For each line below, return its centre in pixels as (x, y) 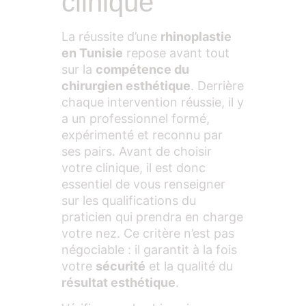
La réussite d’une (111, 37)
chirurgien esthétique (126, 86)
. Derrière (217, 86)
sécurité (121, 266)
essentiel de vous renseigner (143, 184)
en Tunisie (92, 53)
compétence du (142, 69)
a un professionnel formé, (136, 119)
